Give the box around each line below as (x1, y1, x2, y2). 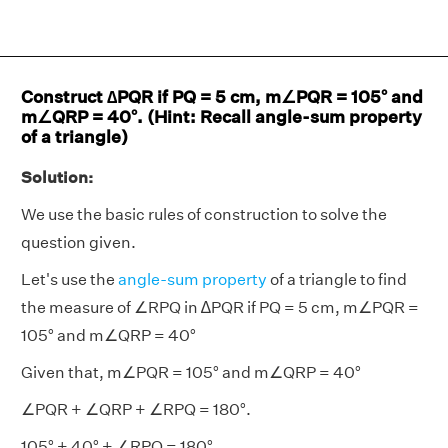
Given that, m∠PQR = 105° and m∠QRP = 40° (21, 363, 361, 382)
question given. (21, 233, 136, 252)
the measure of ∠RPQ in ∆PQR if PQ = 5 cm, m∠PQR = (21, 298, 419, 317)
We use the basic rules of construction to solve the (21, 205, 387, 224)
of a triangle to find (267, 270, 407, 289)
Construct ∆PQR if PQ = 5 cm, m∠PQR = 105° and (21, 86, 423, 107)
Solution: (21, 168, 93, 187)
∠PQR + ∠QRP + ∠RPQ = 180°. (21, 400, 251, 419)
